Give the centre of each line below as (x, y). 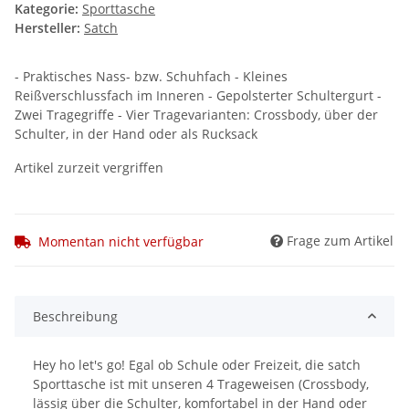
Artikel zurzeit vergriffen (89, 168)
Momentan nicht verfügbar (121, 241)
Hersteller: (47, 28)
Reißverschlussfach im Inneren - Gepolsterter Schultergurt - (198, 96)
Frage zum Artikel (340, 240)
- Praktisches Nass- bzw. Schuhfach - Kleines (151, 77)
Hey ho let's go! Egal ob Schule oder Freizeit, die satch (197, 364)
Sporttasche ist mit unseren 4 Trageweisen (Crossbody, (201, 383)
